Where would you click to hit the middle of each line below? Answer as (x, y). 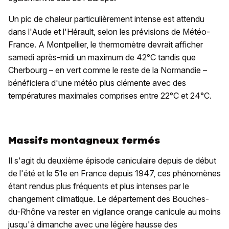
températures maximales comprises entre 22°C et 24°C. (110, 95)
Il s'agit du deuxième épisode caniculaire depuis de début (112, 160)
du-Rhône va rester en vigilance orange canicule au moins (114, 211)
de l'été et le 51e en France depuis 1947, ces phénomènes (114, 173)
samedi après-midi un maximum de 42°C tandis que (102, 57)
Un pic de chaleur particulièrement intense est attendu (106, 19)
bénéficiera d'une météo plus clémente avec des (97, 83)
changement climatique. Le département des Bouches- (109, 199)
